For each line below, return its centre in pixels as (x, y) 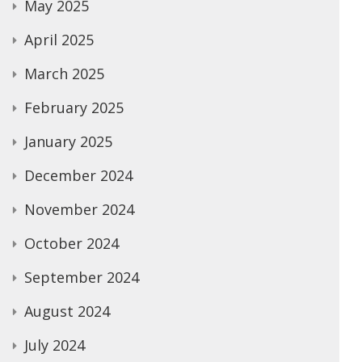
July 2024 (55, 345)
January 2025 (68, 141)
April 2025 (59, 40)
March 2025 (64, 74)
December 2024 (78, 175)
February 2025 (74, 107)
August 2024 (67, 311)
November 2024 (79, 209)
